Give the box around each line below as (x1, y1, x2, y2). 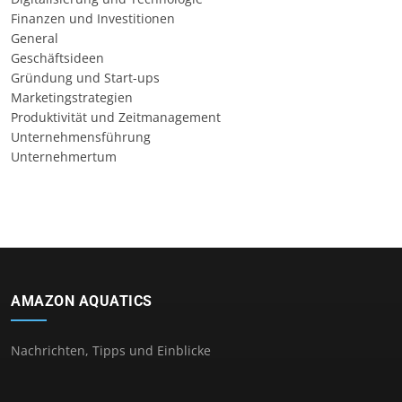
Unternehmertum (11, 147, 117, 165)
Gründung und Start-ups (11, 68, 160, 86)
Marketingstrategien (11, 88, 133, 106)
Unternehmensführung (11, 127, 151, 145)
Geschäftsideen (11, 48, 104, 66)
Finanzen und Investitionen (11, 9, 175, 27)
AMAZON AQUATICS (11, 292, 153, 310)
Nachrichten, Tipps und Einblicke (11, 341, 211, 359)
